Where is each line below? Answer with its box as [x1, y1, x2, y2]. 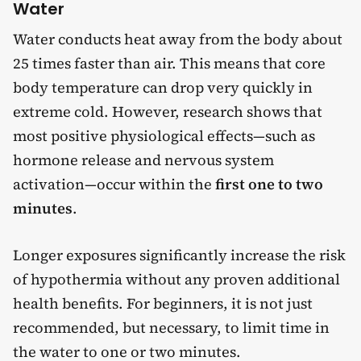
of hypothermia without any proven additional [13, 268, 340, 289]
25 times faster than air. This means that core [13, 53, 326, 74]
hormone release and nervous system [13, 150, 274, 171]
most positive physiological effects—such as [13, 126, 315, 147]
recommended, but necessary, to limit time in [13, 317, 330, 338]
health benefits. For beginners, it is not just [13, 293, 313, 313]
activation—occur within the [13, 174, 215, 195]
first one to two [215, 174, 323, 195]
